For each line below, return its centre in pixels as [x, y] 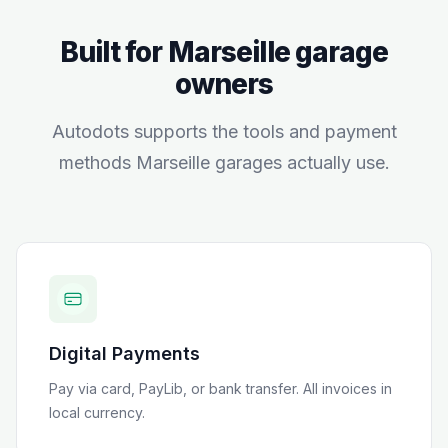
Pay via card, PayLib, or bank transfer [172, 388]
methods [97, 162]
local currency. [97, 412]
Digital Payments [124, 353]
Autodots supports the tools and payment [224, 131]
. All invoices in [344, 388]
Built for [113, 52]
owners [224, 84]
